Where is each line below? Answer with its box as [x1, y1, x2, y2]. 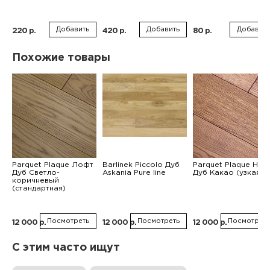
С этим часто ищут [12, 243, 120, 253]
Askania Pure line [102, 169, 166, 176]
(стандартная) [12, 185, 66, 192]
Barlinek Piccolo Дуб [102, 162, 180, 168]
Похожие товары [12, 53, 110, 63]
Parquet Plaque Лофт [12, 162, 93, 168]
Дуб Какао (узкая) [193, 169, 263, 176]
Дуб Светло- [12, 169, 60, 176]
